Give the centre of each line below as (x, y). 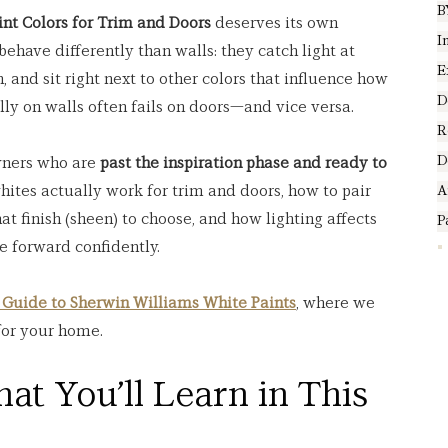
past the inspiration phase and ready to (245, 163)
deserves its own (276, 23)
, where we (337, 303)
